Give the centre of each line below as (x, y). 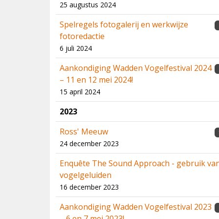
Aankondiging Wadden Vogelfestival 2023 (136, 207)
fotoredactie (82, 36)
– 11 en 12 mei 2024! (96, 80)
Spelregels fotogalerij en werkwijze (124, 24)
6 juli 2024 (76, 48)
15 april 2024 (80, 92)
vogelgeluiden (86, 175)
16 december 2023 (89, 187)
